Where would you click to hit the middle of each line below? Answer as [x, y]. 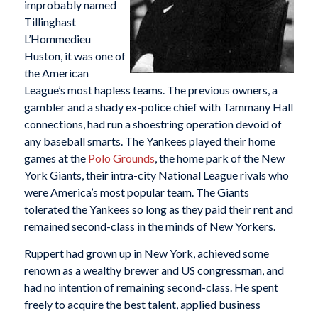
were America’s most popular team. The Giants [136, 192]
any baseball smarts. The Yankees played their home [149, 141]
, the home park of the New [219, 158]
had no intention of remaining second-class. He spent [151, 287]
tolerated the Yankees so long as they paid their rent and [158, 209]
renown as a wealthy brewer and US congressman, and [154, 270]
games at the [56, 158]
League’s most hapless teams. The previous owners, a [150, 90]
